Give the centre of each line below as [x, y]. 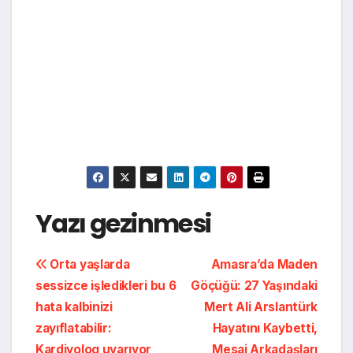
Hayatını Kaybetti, [265, 329]
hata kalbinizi [74, 307]
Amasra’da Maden [264, 265]
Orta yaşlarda [88, 265]
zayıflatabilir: [74, 329]
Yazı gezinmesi [123, 224]
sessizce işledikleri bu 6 [106, 286]
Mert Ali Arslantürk [260, 307]
